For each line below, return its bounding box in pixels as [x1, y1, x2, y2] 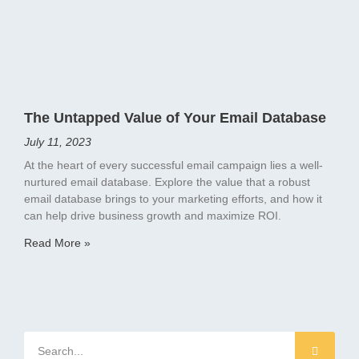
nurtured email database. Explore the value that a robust [24, 175, 310, 188]
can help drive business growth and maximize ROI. [24, 208, 281, 222]
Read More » [24, 236, 91, 249]
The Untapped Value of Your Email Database [24, 109, 326, 126]
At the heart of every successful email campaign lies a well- [24, 158, 323, 171]
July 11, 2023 [24, 135, 91, 148]
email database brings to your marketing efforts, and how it [24, 192, 322, 205]
